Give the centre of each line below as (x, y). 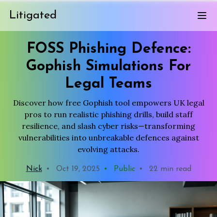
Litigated (33, 15)
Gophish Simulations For (108, 67)
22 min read (169, 169)
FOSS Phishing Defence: (108, 49)
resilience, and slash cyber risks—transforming (108, 126)
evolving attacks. (108, 149)
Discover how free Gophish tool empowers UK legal (108, 103)
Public (123, 169)
